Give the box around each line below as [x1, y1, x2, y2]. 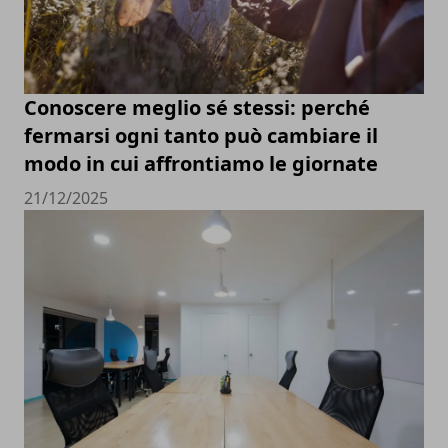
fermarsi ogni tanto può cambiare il [24, 122, 378, 149]
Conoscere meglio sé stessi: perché [24, 94, 370, 121]
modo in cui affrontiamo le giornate [24, 150, 378, 177]
